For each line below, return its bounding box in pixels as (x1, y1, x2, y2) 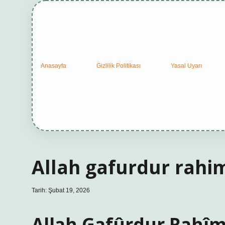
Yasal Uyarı (171, 62, 202, 69)
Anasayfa (41, 62, 66, 69)
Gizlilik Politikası (96, 62, 141, 69)
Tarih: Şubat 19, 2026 (32, 187, 90, 194)
